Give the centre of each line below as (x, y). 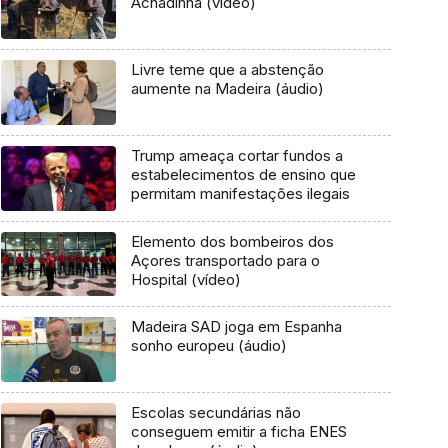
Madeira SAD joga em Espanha (236, 327)
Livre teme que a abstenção (227, 70)
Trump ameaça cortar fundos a (236, 155)
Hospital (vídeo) (185, 279)
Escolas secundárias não (215, 413)
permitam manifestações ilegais (240, 193)
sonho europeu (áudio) (208, 346)
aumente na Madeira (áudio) (227, 89)
